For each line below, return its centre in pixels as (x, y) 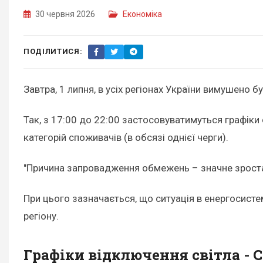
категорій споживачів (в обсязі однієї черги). (126, 138)
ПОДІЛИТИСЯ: (53, 52)
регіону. (41, 216)
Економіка (142, 14)
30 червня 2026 (65, 14)
